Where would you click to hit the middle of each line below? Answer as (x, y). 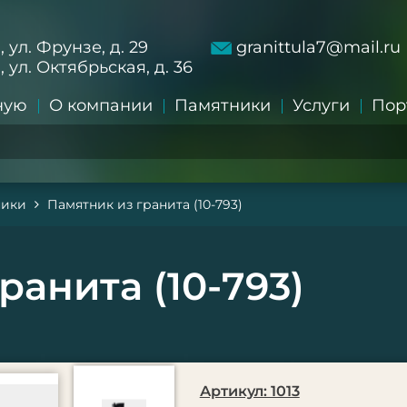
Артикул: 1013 (249, 391)
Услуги (321, 105)
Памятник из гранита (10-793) (145, 204)
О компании (100, 105)
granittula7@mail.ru (318, 47)
